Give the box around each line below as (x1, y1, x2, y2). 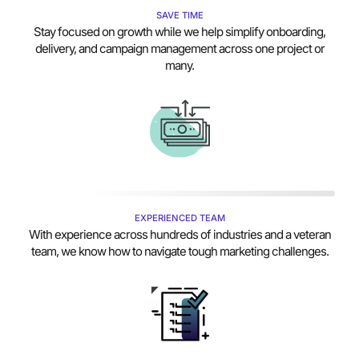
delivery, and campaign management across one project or (34, 40, 325, 56)
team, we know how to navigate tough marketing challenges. (30, 244, 329, 260)
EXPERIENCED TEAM (134, 212, 225, 224)
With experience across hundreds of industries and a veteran (28, 227, 331, 243)
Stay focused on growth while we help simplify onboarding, (34, 23, 325, 39)
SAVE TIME (155, 9, 204, 21)
